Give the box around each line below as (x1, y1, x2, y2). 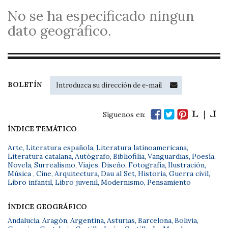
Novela (8, 160, 31, 169)
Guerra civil (169, 169, 209, 178)
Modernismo (101, 178, 144, 187)
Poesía (192, 152, 214, 161)
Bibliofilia (113, 152, 145, 161)
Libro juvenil (55, 178, 98, 187)
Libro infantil (8, 178, 52, 187)
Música (8, 169, 33, 178)
